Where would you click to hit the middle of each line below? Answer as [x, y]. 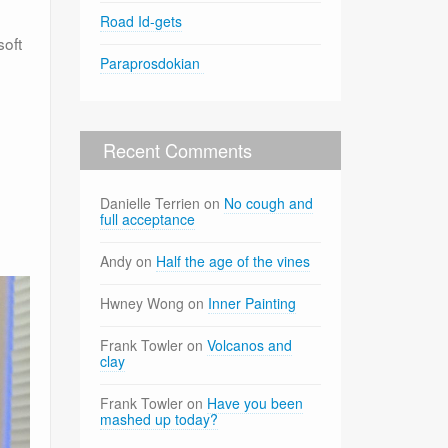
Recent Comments [178, 149]
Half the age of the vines [233, 260]
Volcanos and [250, 344]
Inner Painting [252, 302]
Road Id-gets [141, 20]
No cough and [269, 202]
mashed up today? [159, 418]
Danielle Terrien [150, 202]
